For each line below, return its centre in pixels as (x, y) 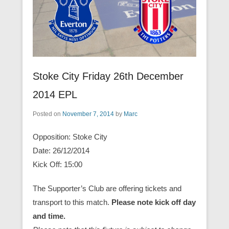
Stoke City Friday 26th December (108, 76)
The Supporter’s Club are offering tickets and (107, 188)
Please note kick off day (154, 202)
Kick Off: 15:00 (58, 164)
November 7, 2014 (88, 114)
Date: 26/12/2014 (61, 150)
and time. (49, 216)
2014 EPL (55, 94)
